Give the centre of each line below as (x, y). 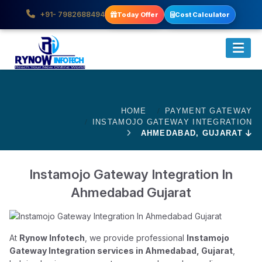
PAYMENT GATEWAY (209, 111)
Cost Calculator (202, 14)
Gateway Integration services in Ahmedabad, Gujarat (121, 251)
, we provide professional (136, 238)
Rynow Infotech (52, 238)
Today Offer (138, 14)
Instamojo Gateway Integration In (131, 174)
